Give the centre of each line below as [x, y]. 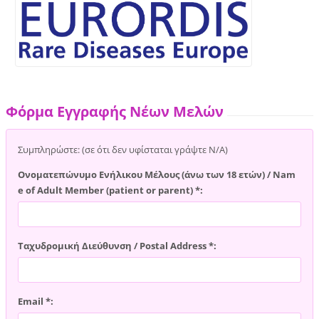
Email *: [36, 301]
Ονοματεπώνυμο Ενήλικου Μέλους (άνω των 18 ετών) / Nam [157, 174]
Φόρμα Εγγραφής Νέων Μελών [115, 111]
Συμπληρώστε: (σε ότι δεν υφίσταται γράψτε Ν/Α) [123, 149]
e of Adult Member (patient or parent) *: [111, 190]
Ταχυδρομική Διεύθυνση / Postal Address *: [117, 245]
